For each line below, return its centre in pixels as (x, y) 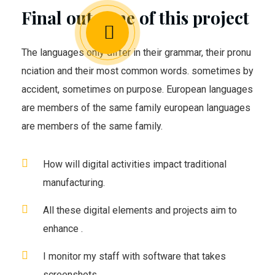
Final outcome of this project (135, 18)
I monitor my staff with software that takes (134, 257)
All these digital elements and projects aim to (140, 211)
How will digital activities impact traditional (135, 165)
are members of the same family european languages (136, 108)
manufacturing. (74, 183)
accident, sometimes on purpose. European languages (137, 90)
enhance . (63, 229)
